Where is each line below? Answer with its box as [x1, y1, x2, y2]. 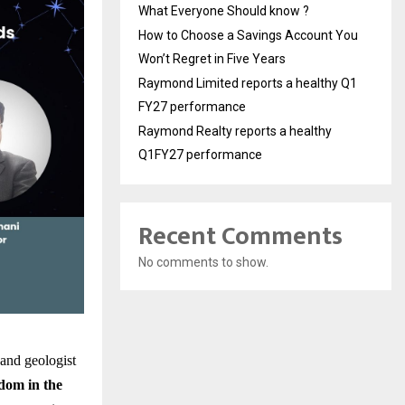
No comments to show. [138, 254, 268, 269]
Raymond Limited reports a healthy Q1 [138, 75, 357, 90]
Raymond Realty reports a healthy [138, 123, 332, 138]
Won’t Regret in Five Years [138, 51, 286, 66]
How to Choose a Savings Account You [138, 27, 358, 42]
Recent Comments [138, 214, 343, 258]
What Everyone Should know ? [138, 3, 309, 18]
